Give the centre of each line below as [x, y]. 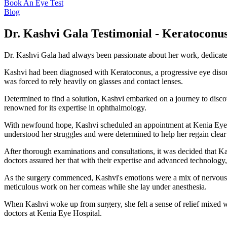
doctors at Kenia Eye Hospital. [53, 213]
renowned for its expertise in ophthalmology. [75, 107]
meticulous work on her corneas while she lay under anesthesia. [105, 186]
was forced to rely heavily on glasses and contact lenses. [93, 81]
